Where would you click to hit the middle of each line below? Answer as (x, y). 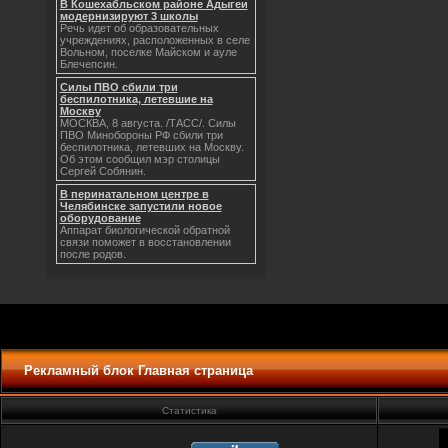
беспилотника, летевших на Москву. (151, 147)
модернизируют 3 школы (128, 16)
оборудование (100, 218)
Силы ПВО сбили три (118, 87)
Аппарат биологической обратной (144, 230)
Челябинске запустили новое (140, 206)
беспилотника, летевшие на (136, 99)
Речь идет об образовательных (139, 28)
